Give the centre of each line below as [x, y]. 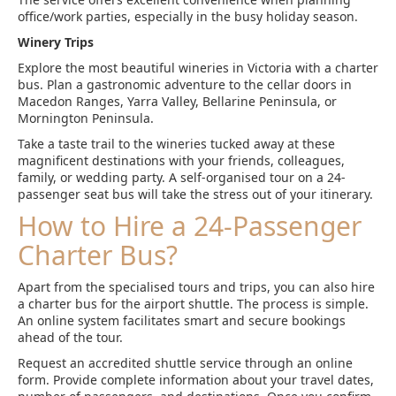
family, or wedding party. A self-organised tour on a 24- [182, 177]
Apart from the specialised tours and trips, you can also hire [196, 287]
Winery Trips [56, 42]
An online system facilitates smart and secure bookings [182, 320]
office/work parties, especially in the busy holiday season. [188, 16]
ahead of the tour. [70, 337]
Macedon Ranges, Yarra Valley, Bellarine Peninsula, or [177, 101]
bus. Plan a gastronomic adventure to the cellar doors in [185, 84]
